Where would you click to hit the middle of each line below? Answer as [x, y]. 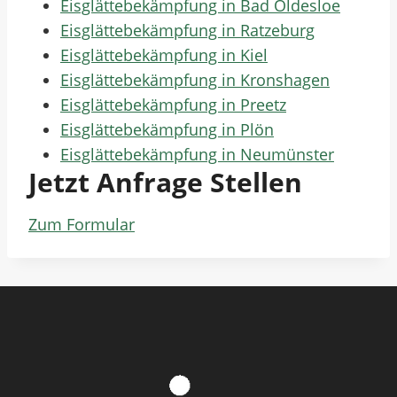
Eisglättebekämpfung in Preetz [173, 105]
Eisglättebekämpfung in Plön [167, 129]
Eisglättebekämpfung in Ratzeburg [187, 30]
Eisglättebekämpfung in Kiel [164, 55]
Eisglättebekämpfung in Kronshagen [195, 80]
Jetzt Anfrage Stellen [165, 182]
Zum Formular [82, 224]
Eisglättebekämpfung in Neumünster [197, 154]
